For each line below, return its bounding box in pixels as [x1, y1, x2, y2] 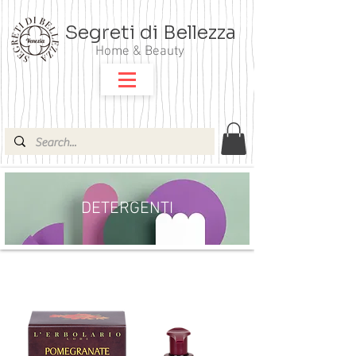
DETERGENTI [81, 198, 173, 219]
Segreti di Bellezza [64, 21, 236, 44]
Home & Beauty [95, 44, 184, 60]
